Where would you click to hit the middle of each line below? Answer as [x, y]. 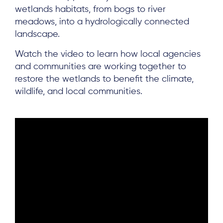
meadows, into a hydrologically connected [102, 22]
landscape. [37, 34]
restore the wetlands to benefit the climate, [104, 79]
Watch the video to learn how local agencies [108, 54]
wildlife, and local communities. [79, 92]
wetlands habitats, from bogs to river [90, 9]
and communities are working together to [101, 67]
